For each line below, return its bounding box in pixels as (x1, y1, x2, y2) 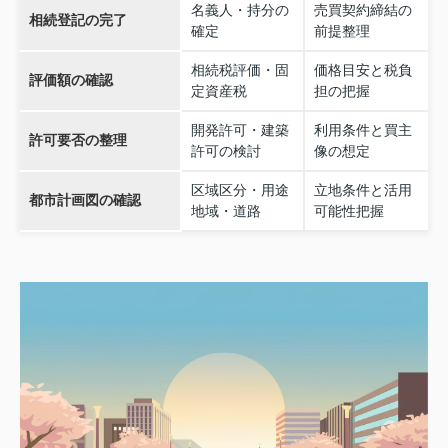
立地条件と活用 (313, 182, 412, 199)
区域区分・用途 (190, 182, 289, 199)
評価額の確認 (28, 72, 113, 89)
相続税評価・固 (190, 62, 289, 79)
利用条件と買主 (313, 122, 412, 139)
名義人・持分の (190, 2, 289, 19)
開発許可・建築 (190, 122, 289, 139)
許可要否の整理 (28, 132, 127, 149)
